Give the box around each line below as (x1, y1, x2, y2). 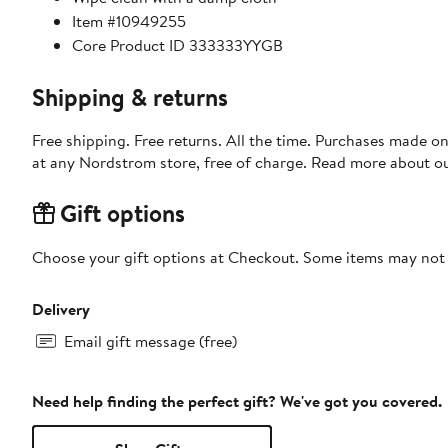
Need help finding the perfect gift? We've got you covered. (32, 390, 442, 413)
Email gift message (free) (64, 330, 237, 353)
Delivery (32, 298, 90, 321)
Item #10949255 (72, 10, 186, 33)
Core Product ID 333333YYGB (72, 34, 283, 57)
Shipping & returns (32, 80, 228, 115)
